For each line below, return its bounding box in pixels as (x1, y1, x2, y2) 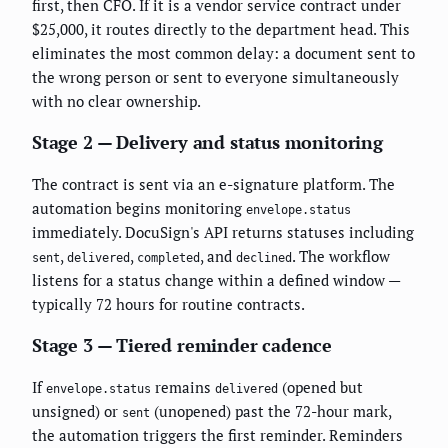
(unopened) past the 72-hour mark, (150, 401, 391, 422)
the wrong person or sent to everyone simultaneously (32, 67, 399, 88)
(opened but (278, 377, 363, 398)
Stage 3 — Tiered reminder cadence (32, 333, 333, 358)
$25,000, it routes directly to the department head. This (32, 19, 410, 40)
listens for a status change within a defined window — (32, 270, 400, 291)
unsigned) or (32, 401, 122, 422)
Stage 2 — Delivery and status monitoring (32, 130, 383, 155)
